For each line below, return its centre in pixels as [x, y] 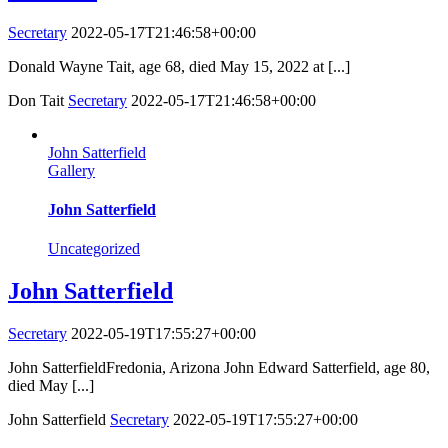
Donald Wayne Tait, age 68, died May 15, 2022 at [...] [179, 66]
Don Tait [38, 100]
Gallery [71, 170]
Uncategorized [94, 249]
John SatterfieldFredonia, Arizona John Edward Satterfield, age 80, [219, 368]
